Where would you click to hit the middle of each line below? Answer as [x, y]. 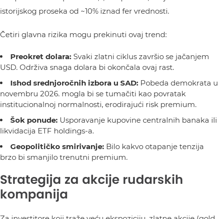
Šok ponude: [34, 120]
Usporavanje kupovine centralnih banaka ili [137, 120]
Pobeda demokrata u [178, 83]
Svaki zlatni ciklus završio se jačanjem [140, 56]
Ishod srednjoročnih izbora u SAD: [74, 83]
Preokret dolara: [41, 56]
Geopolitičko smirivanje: [57, 146]
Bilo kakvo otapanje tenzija [154, 146]
